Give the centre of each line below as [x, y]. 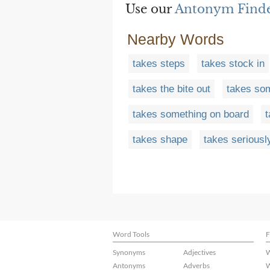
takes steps [159, 64]
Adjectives [199, 252]
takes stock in [233, 64]
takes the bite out [171, 89]
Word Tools [131, 234]
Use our [150, 9]
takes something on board [191, 115]
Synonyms [129, 252]
